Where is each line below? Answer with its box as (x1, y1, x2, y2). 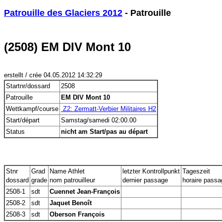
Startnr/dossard (6, 82, 50, 90)
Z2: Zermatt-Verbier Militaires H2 (61, 105, 156, 112)
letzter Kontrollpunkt (122, 167, 180, 175)
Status (6, 128, 25, 135)
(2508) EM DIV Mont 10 (4, 40, 131, 54)
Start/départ (6, 116, 40, 124)
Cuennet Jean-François (50, 188, 120, 195)
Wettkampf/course (6, 105, 58, 112)
